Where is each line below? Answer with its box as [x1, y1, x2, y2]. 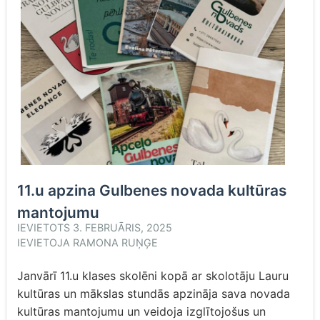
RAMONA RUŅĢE [73, 236, 158, 249]
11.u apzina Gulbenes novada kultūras [17, 181, 286, 199]
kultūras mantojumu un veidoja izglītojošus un [17, 304, 266, 319]
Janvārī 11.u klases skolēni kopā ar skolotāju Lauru [17, 269, 289, 283]
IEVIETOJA [17, 236, 73, 249]
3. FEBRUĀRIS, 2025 [73, 221, 172, 234]
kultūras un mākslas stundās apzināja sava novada [17, 286, 290, 301]
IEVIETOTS [17, 221, 73, 234]
